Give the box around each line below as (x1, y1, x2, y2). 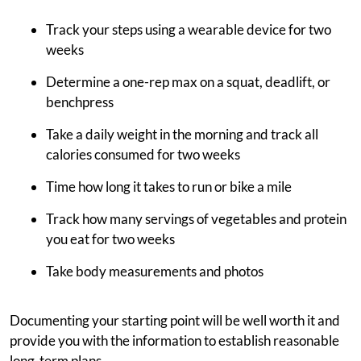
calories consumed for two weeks (46, 146, 240, 164)
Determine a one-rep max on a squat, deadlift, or (46, 73, 330, 91)
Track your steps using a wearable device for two (46, 21, 331, 39)
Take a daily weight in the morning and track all (46, 126, 318, 143)
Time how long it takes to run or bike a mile (46, 178, 292, 196)
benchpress (46, 93, 114, 111)
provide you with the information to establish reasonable (10, 332, 339, 350)
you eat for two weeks (46, 230, 175, 248)
